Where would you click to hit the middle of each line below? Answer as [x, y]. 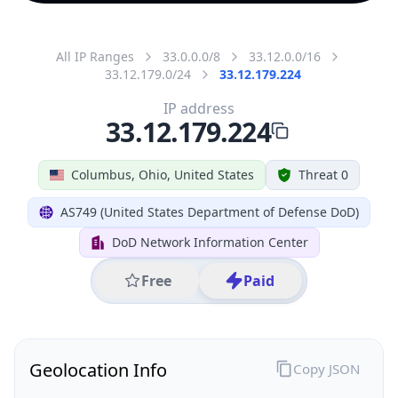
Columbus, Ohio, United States [163, 174]
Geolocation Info [98, 370]
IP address [199, 108]
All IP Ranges [95, 56]
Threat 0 [323, 174]
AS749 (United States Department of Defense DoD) [210, 211]
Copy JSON [326, 368]
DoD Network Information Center [210, 242]
